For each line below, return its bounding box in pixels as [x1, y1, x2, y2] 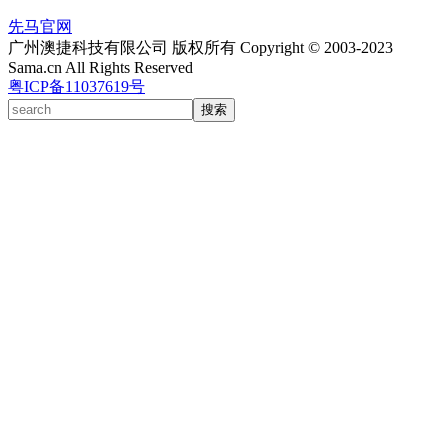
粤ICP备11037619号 [8, 78, 145, 95]
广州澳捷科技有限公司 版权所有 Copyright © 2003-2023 [8, 39, 393, 56]
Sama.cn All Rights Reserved [8, 59, 193, 76]
